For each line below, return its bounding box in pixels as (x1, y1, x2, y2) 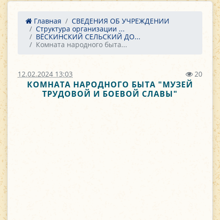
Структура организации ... (36, 24, 125, 33)
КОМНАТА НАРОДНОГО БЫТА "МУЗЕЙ (27, 79, 193, 90)
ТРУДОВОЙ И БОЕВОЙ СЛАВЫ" (42, 88, 178, 99)
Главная (32, 16, 61, 26)
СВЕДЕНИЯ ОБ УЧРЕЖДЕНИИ (72, 16, 169, 26)
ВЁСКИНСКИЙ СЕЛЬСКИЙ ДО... (36, 32, 140, 41)
